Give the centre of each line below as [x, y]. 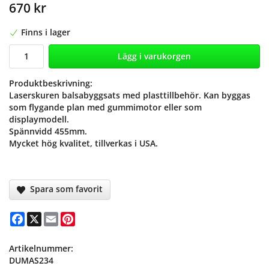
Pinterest [94, 216]
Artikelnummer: [41, 248]
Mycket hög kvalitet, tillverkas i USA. [83, 144]
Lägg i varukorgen [154, 56]
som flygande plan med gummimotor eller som [105, 107]
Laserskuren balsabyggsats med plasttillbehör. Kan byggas [130, 95]
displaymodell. [39, 119]
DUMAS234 [31, 260]
